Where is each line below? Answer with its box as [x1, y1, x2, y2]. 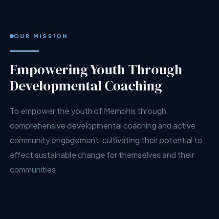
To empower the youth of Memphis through [10, 106, 166, 116]
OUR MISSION [14, 33, 68, 39]
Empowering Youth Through [10, 60, 182, 79]
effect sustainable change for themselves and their [10, 150, 194, 160]
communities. [10, 164, 58, 175]
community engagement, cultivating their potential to [10, 135, 202, 145]
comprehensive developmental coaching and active [10, 120, 196, 131]
